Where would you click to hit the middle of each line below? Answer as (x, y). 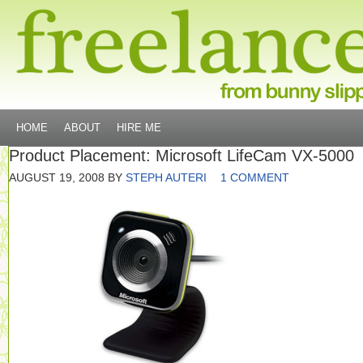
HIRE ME (139, 128)
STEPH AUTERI (166, 177)
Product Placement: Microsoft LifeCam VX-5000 (181, 156)
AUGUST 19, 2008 (57, 177)
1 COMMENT (255, 177)
